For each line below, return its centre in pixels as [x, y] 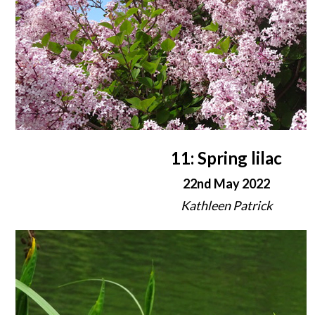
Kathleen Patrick [226, 206]
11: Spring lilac [226, 158]
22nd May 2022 [226, 184]
